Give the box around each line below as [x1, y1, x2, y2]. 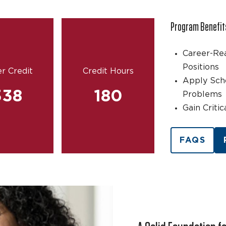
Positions [183, 63, 219, 71]
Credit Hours [82, 67, 134, 76]
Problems [183, 90, 222, 98]
